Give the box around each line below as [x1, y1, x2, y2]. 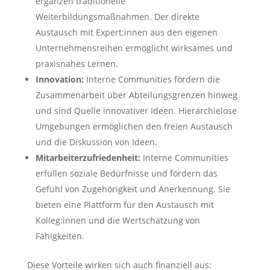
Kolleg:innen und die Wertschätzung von [35, 215, 200, 227]
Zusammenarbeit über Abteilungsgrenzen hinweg [35, 89, 237, 101]
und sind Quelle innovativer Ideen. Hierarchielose [35, 105, 237, 117]
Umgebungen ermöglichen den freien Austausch [35, 121, 233, 133]
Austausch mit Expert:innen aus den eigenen [35, 27, 218, 39]
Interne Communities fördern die [86, 74, 220, 86]
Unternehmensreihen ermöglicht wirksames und [35, 42, 233, 54]
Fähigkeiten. [35, 230, 84, 242]
